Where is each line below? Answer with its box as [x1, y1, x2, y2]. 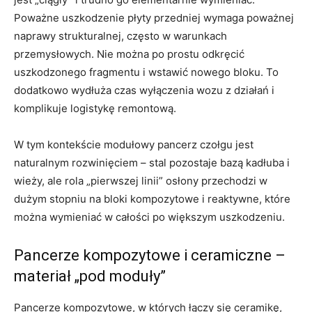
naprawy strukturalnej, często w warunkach [14, 29, 227, 42]
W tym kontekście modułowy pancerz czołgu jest [14, 137, 253, 151]
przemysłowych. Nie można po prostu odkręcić [14, 47, 244, 61]
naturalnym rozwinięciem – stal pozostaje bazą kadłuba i [14, 155, 290, 169]
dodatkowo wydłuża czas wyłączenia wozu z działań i [14, 83, 274, 97]
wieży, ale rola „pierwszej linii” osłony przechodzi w [14, 173, 267, 187]
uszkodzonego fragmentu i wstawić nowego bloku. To [14, 65, 279, 79]
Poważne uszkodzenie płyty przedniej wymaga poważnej [14, 10, 294, 24]
